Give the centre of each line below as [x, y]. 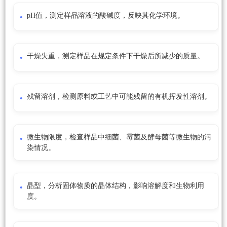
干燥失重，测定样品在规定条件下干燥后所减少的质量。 [116, 56]
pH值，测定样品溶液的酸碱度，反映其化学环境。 [106, 16]
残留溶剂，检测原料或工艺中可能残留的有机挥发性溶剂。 [119, 97]
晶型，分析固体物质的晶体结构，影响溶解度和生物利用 [116, 186]
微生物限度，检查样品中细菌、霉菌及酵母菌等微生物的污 [119, 137]
